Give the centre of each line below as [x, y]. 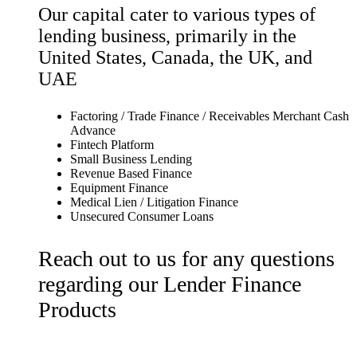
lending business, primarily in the [167, 35]
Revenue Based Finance [131, 173]
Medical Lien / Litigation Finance [154, 202]
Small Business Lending [131, 159]
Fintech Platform [112, 144]
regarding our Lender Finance [170, 284]
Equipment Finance [119, 187]
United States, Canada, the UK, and [175, 57]
